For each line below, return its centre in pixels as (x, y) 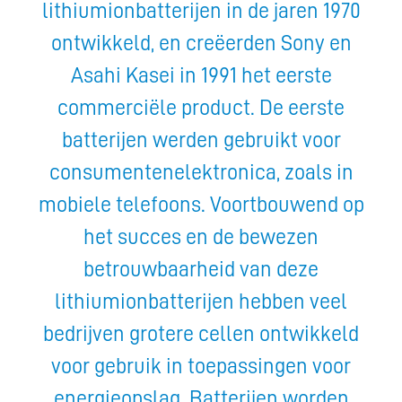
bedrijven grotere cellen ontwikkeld (201, 334)
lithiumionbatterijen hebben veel (201, 302)
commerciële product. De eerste (201, 108)
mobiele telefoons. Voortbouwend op (201, 205)
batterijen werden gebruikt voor (201, 140)
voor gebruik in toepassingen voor (201, 367)
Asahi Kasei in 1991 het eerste (201, 76)
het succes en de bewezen (201, 237)
